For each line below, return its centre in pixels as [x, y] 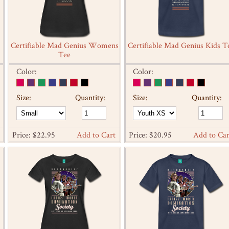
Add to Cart [96, 135]
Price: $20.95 [150, 135]
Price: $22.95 [34, 135]
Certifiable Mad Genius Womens [64, 45]
